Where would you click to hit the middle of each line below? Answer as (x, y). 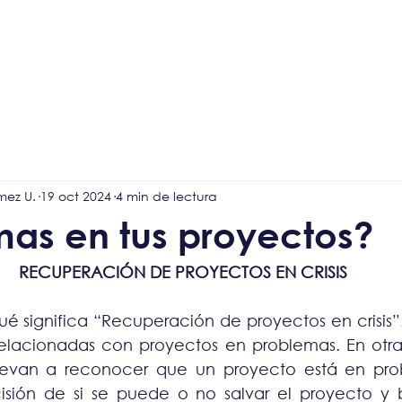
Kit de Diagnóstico (68, 49)
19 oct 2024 (76, 196)
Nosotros (176, 49)
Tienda (379, 49)
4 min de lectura (166, 196)
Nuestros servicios (280, 49)
